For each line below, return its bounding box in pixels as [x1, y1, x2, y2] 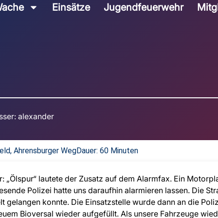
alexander [16, 111, 54, 121]
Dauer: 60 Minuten [76, 145, 138, 155]
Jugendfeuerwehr [103, 1, 183, 13]
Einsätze [52, 1, 90, 13]
